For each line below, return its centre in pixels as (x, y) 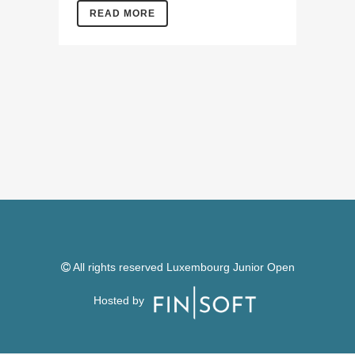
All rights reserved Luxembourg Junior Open (182, 267)
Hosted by (120, 300)
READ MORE (122, 14)
